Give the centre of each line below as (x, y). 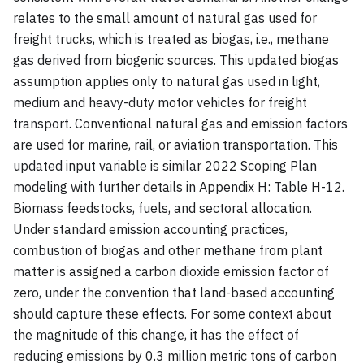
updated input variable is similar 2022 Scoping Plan (165, 165)
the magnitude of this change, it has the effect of (156, 334)
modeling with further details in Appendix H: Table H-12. (179, 186)
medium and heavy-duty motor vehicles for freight (160, 102)
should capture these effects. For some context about (172, 313)
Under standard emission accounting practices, (150, 229)
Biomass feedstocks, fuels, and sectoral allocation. (162, 208)
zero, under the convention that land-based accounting (174, 292)
